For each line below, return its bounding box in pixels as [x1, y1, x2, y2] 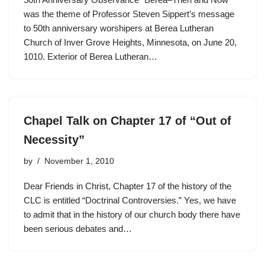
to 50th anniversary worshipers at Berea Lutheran [24, 23, 214, 34]
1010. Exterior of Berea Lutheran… [24, 51, 160, 62]
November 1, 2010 [44, 157, 114, 166]
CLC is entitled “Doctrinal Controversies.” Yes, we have [24, 195, 236, 206]
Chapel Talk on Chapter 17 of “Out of [24, 114, 231, 128]
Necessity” [24, 133, 85, 147]
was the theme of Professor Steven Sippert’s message [24, 9, 234, 20]
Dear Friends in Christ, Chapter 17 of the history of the [24, 181, 231, 192]
